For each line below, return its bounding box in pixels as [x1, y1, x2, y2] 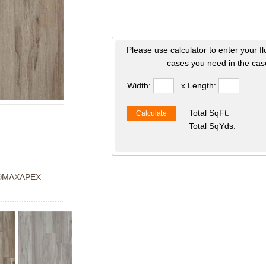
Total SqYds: [188, 121, 236, 131]
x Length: [179, 81, 219, 90]
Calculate [136, 109, 167, 118]
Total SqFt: [188, 108, 229, 118]
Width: [127, 81, 154, 90]
